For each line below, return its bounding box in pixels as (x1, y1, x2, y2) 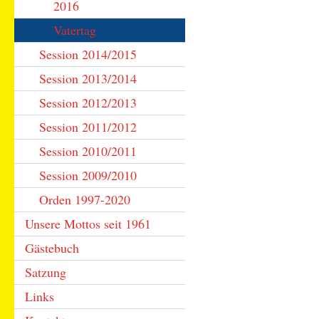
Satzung (25, 263, 66, 281)
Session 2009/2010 (39, 167, 137, 184)
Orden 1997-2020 (39, 191, 130, 208)
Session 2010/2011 (39, 142, 137, 159)
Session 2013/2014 (39, 70, 137, 87)
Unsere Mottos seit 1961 (25, 215, 151, 232)
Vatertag (53, 21, 96, 38)
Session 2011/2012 (39, 118, 137, 135)
